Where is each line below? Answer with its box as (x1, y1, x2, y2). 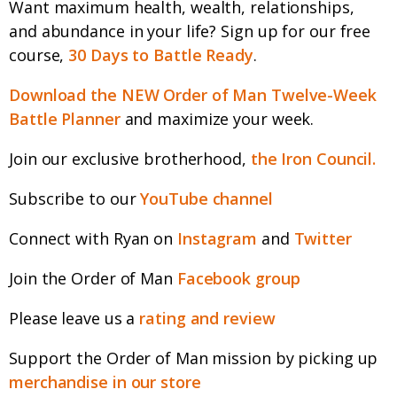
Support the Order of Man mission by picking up (9, 347, 378, 370)
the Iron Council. (250, 148, 377, 170)
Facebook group (176, 268, 300, 290)
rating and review (139, 307, 276, 330)
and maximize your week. (120, 108, 315, 130)
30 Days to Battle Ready (68, 44, 253, 66)
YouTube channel (140, 188, 273, 210)
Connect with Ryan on (9, 228, 173, 250)
